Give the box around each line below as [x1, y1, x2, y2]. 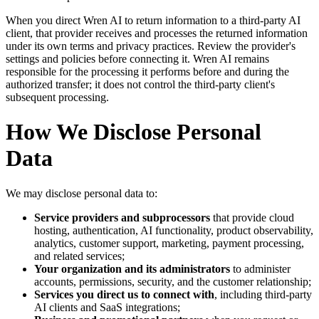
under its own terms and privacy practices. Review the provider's [6, 39, 296, 52]
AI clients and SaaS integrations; [34, 300, 180, 313]
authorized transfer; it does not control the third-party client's [6, 78, 275, 90]
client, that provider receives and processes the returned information [6, 26, 308, 39]
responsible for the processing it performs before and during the [6, 65, 289, 78]
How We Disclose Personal [6, 119, 261, 145]
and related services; [34, 249, 125, 262]
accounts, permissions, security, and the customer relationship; [34, 275, 311, 288]
